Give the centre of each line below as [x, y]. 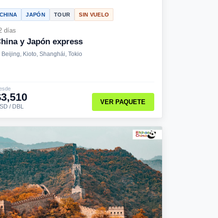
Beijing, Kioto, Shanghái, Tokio [42, 54]
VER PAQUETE [123, 102]
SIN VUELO [94, 14]
